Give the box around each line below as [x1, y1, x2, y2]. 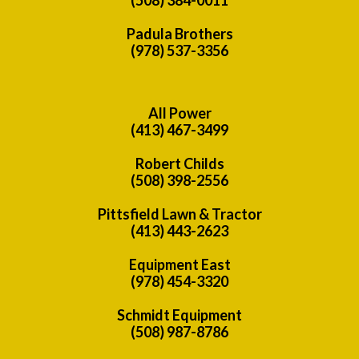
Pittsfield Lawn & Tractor [97, 204, 262, 223]
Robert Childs [135, 154, 224, 172]
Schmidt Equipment [117, 305, 242, 324]
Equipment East [128, 255, 231, 273]
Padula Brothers [126, 24, 233, 42]
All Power [147, 103, 212, 122]
